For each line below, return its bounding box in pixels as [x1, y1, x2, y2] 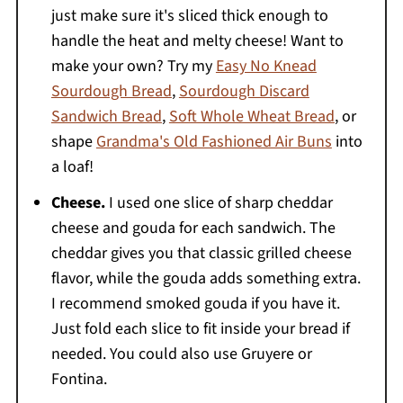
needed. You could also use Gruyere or [50, 342, 312, 365]
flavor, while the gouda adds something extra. [50, 266, 361, 290]
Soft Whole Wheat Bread [168, 104, 335, 128]
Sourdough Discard [178, 79, 309, 103]
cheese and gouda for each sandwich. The [50, 216, 336, 239]
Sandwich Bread [50, 104, 162, 128]
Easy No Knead [215, 54, 317, 77]
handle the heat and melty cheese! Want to [50, 29, 344, 52]
